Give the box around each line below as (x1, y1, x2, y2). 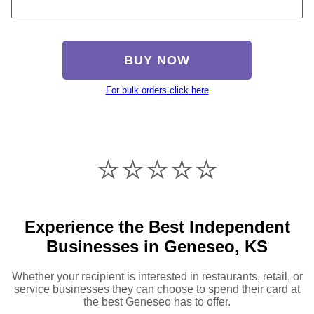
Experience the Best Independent (24, 217, 290, 236)
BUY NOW (124, 53, 190, 67)
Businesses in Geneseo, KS (46, 236, 268, 256)
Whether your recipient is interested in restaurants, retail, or (11, 270, 303, 282)
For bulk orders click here (105, 84, 209, 95)
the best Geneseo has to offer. (83, 295, 231, 308)
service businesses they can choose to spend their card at (14, 282, 300, 295)
